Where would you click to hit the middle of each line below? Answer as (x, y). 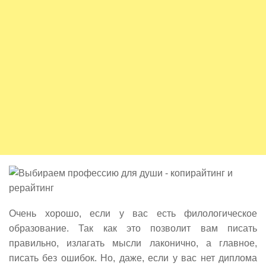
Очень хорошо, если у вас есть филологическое (133, 213)
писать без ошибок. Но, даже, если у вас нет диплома (133, 258)
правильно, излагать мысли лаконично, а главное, (133, 243)
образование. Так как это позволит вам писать (133, 228)
